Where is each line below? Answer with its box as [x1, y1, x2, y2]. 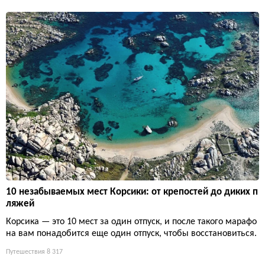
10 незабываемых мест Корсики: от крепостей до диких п [6, 186, 258, 197]
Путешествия [6, 248, 45, 256]
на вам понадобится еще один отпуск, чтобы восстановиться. [6, 228, 257, 238]
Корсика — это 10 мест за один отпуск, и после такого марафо [6, 216, 257, 227]
